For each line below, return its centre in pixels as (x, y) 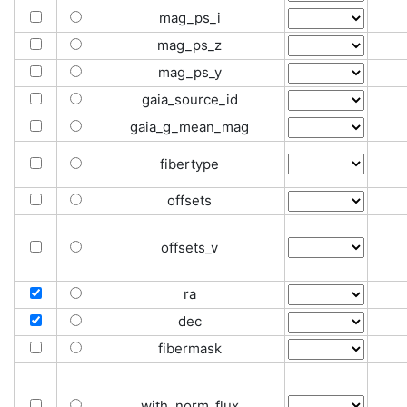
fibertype (189, 164)
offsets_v (189, 248)
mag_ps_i (189, 18)
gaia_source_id (189, 99)
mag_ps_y (189, 72)
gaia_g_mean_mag (189, 127)
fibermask (189, 348)
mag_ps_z (189, 45)
